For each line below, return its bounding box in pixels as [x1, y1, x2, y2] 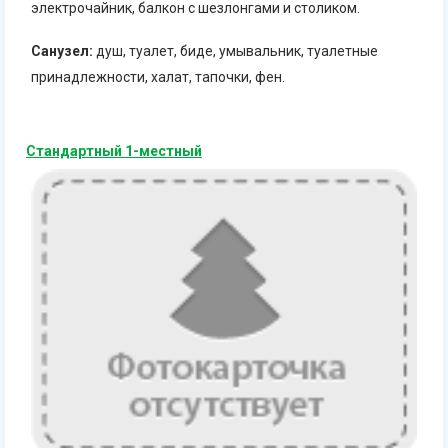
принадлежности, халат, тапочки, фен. [31, 69, 285, 86]
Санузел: [31, 43, 93, 60]
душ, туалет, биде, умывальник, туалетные [93, 43, 378, 60]
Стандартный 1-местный [26, 143, 202, 160]
